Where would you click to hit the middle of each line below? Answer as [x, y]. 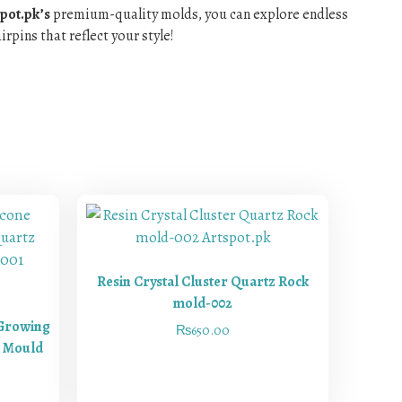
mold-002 [203, 303]
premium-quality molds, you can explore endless [199, 15]
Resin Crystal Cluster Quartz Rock [203, 281]
